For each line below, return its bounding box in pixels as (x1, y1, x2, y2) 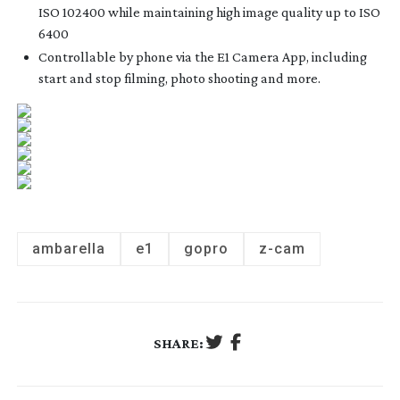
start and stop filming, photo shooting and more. (37, 70, 321, 86)
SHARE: (154, 336, 204, 352)
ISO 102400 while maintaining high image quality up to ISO (37, 4, 380, 20)
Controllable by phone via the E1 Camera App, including (37, 48, 367, 64)
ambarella (31, 239, 105, 257)
